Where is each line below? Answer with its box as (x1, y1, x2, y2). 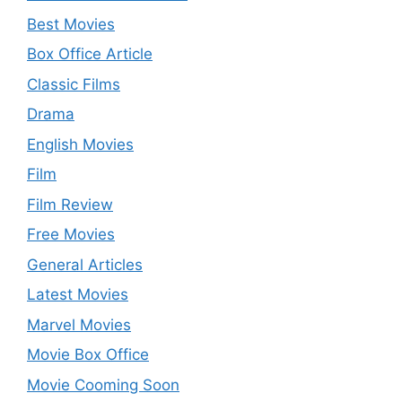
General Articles (27, 255, 143, 274)
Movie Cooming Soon (27, 375, 179, 394)
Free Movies (27, 225, 115, 243)
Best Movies (27, 14, 115, 33)
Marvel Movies (27, 315, 131, 334)
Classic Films (27, 74, 120, 93)
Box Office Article (27, 45, 153, 63)
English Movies (27, 135, 134, 153)
